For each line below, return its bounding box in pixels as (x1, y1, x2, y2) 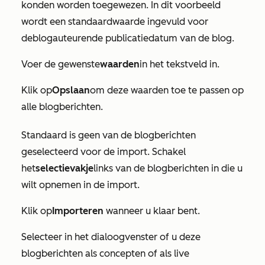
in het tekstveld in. (140, 58, 219, 70)
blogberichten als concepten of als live (21, 247, 189, 259)
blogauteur (33, 32, 81, 44)
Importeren (52, 205, 104, 216)
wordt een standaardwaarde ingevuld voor (21, 15, 208, 27)
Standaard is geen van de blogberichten (21, 129, 196, 141)
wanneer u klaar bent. (104, 205, 200, 216)
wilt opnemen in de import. (21, 179, 140, 190)
